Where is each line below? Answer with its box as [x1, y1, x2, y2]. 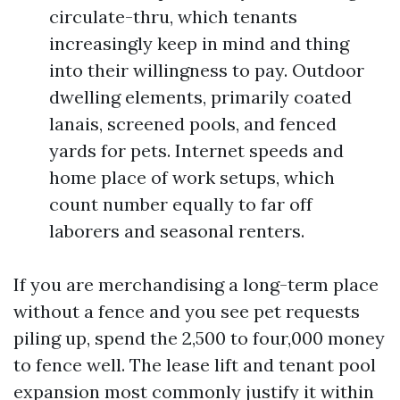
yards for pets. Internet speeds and [49, 139, 344, 162]
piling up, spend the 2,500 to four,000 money [13, 327, 385, 349]
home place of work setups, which [49, 166, 335, 188]
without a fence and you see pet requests [13, 300, 360, 322]
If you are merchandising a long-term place [13, 273, 379, 296]
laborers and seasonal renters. [49, 220, 304, 242]
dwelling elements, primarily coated [49, 86, 352, 108]
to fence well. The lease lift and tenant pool [13, 354, 376, 376]
